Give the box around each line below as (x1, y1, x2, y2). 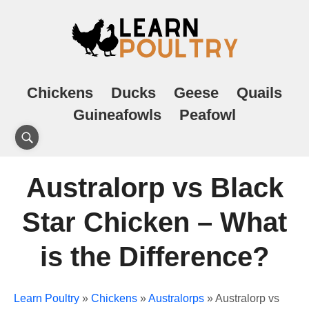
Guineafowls (73, 106, 161, 123)
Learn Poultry (14, 292, 79, 304)
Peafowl (179, 106, 236, 123)
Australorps (148, 292, 204, 304)
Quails (237, 84, 282, 101)
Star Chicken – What (22, 207, 287, 237)
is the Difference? (40, 241, 269, 272)
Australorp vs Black (26, 172, 283, 203)
